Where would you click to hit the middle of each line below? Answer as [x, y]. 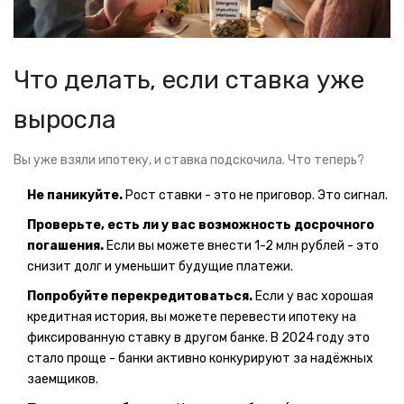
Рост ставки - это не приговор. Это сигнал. [255, 196]
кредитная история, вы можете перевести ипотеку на [192, 317]
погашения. [65, 246]
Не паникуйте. [75, 196]
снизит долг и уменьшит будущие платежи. [160, 267]
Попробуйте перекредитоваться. [140, 297]
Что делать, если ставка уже [189, 80]
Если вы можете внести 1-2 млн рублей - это [241, 246]
